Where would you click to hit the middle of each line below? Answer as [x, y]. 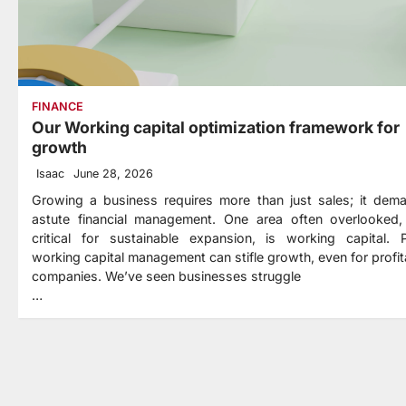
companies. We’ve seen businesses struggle [166, 275]
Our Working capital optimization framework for [216, 127]
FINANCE [58, 106]
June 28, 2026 [113, 173]
